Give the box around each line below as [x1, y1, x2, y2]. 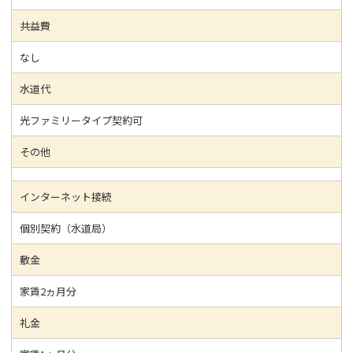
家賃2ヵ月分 [20, 283, 76, 299]
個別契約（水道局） [20, 220, 112, 236]
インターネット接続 [20, 188, 112, 204]
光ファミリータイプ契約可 [20, 112, 143, 128]
